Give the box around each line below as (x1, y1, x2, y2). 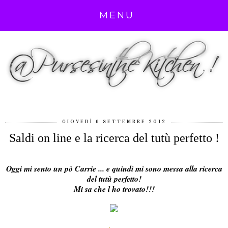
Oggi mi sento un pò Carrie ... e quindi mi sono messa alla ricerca (6, 162, 222, 174)
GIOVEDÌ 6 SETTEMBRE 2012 (62, 118, 166, 125)
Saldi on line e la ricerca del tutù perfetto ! (9, 130, 219, 145)
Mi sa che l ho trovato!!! (73, 183, 155, 194)
